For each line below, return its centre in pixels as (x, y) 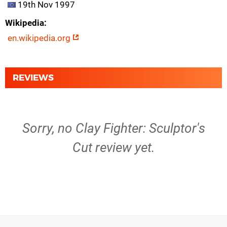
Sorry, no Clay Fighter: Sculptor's (113, 128)
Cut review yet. (113, 147)
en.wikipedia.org (40, 38)
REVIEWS (33, 78)
